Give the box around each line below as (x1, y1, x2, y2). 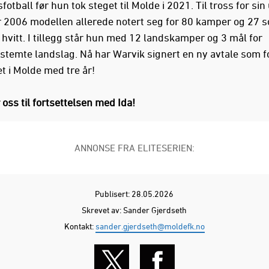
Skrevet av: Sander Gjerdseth (82, 205, 187, 216)
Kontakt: (64, 221, 95, 232)
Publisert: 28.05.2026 (95, 189, 174, 199)
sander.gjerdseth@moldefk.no (95, 221, 205, 232)
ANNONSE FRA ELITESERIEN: (74, 142, 195, 154)
